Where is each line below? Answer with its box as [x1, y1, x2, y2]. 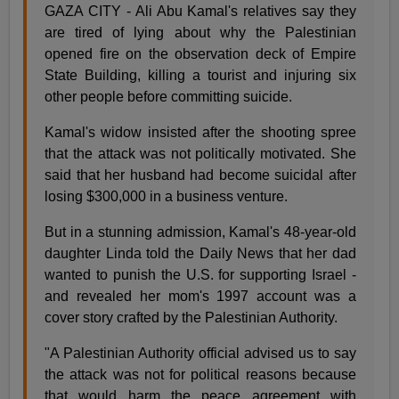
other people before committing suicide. [45, 89, 293, 105]
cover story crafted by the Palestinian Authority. [45, 310, 338, 326]
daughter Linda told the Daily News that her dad [45, 246, 356, 262]
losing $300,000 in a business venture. [45, 189, 289, 205]
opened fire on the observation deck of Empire [45, 46, 356, 62]
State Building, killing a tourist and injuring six [45, 68, 356, 84]
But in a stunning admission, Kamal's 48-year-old [45, 224, 356, 240]
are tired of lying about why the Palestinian [45, 25, 356, 41]
